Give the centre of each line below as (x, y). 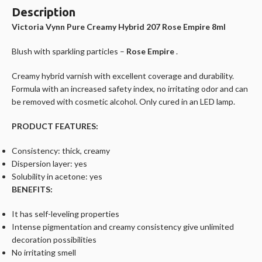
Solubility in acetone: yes (57, 176)
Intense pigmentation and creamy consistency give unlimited (123, 226)
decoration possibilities (54, 239)
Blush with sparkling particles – (69, 51)
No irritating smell (44, 252)
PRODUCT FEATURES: (55, 126)
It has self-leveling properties (65, 213)
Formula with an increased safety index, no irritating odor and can (130, 88)
